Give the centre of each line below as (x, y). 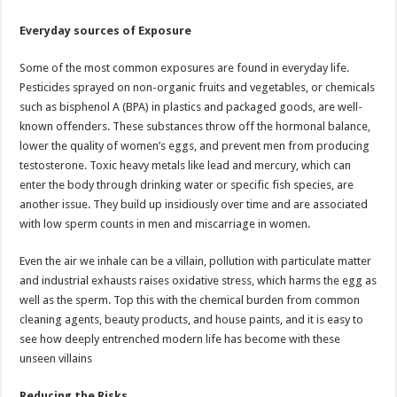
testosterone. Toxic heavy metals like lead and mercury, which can (186, 165)
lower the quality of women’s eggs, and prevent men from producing (195, 146)
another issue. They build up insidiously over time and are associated (194, 204)
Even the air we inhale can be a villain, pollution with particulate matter (196, 261)
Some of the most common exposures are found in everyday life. (185, 68)
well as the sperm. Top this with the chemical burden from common (190, 300)
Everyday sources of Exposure (106, 31)
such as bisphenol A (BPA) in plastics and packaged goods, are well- (191, 107)
